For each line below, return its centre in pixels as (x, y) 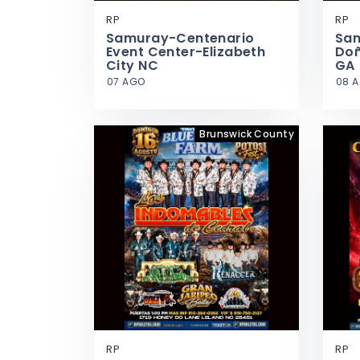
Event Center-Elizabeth (186, 52)
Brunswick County (247, 134)
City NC (132, 65)
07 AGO (126, 82)
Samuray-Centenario (180, 38)
